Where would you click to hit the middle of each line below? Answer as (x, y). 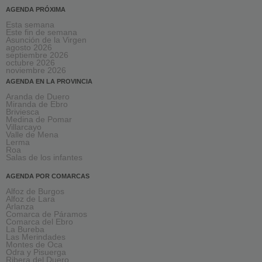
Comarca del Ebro (39, 222)
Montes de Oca (34, 245)
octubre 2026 (30, 63)
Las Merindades (36, 237)
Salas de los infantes (44, 158)
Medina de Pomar (39, 120)
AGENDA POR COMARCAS (48, 176)
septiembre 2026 (37, 56)
